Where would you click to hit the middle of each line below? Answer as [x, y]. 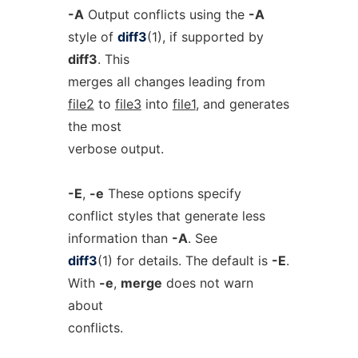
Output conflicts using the [166, 14]
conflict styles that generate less [166, 216]
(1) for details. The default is [184, 261]
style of [92, 37]
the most [94, 126]
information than [119, 238]
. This [113, 59]
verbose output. [115, 149]
